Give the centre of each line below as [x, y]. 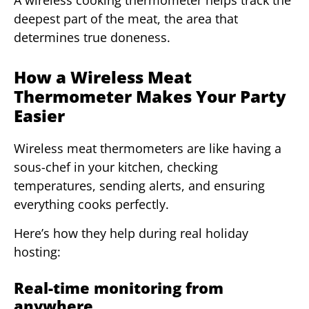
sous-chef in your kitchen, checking [116, 167]
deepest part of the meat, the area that [126, 19]
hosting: [37, 251]
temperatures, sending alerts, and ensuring [139, 186]
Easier [39, 116]
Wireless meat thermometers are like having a [148, 149]
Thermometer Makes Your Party [150, 97]
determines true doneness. [92, 38]
